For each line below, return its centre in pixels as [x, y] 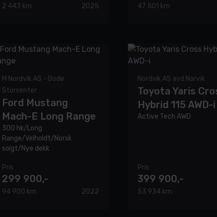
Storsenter [19, 91]
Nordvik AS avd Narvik [171, 79]
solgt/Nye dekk [26, 149]
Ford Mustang [35, 103]
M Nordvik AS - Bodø [33, 79]
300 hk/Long [22, 128]
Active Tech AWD [164, 117]
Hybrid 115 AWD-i [177, 105]
